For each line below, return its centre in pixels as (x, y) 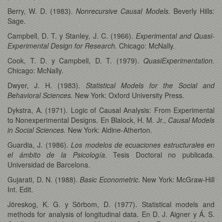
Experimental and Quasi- (175, 35)
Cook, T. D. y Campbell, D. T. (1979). (73, 60)
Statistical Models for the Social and (147, 85)
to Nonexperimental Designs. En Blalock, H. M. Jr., (88, 120)
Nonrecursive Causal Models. (123, 11)
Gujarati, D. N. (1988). (44, 179)
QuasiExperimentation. (177, 60)
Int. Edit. (20, 189)
